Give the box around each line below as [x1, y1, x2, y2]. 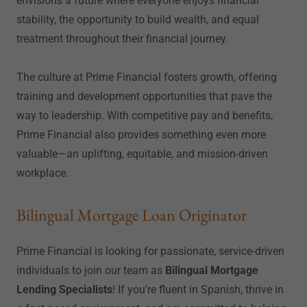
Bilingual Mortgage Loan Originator [16, 204, 247, 225]
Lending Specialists [16, 283, 112, 296]
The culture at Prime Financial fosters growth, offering [16, 71, 277, 84]
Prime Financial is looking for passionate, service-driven [16, 245, 284, 258]
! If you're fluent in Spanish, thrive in [112, 283, 284, 296]
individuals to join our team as [16, 264, 165, 277]
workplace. [16, 167, 69, 180]
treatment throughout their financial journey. [16, 32, 228, 45]
